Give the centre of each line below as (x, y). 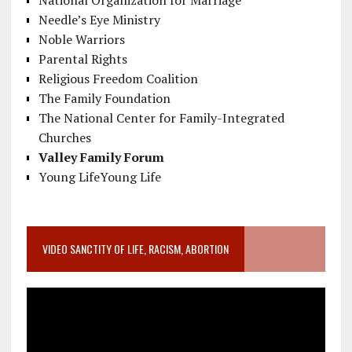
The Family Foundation (104, 99)
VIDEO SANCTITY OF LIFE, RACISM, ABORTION (135, 249)
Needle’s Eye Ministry (99, 20)
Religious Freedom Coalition (119, 79)
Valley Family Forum (101, 158)
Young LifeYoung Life (99, 177)
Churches (64, 138)
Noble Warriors (81, 40)
